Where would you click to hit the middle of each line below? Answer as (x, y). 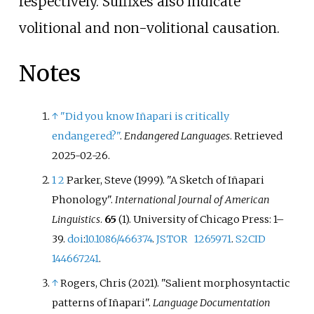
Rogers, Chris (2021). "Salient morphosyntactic (175, 284)
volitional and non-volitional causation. (149, 28)
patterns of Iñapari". (103, 303)
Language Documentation (212, 303)
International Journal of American (193, 200)
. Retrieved (257, 136)
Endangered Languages (177, 136)
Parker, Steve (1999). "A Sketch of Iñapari (166, 180)
